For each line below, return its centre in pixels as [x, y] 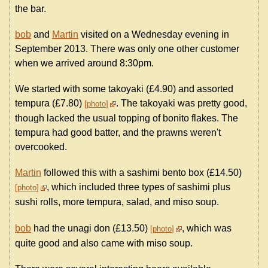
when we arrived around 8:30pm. [84, 63]
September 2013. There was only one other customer [127, 49]
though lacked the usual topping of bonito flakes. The [127, 118]
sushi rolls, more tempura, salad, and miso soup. [117, 202]
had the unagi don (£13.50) [91, 228]
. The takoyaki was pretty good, [182, 103]
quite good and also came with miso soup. [104, 243]
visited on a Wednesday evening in [154, 35]
